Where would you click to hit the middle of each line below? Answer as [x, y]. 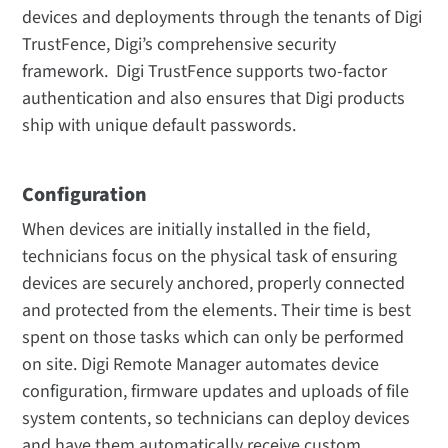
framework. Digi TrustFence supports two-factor [205, 71]
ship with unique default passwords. [159, 125]
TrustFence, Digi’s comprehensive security [179, 44]
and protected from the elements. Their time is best [217, 310]
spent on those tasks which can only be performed [213, 337]
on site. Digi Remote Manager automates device [201, 364]
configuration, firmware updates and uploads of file [216, 391]
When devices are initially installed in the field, [196, 229]
